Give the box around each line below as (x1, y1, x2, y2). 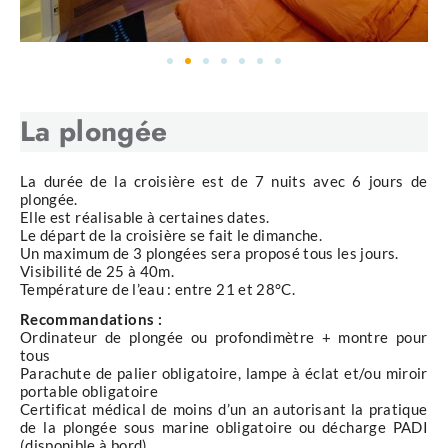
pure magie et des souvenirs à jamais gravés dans (20, 19, 409, 46)
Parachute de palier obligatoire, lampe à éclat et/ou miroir (20, 364, 428, 383)
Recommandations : (20, 310, 162, 329)
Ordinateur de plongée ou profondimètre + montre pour (20, 328, 428, 347)
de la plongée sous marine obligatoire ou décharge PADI (20, 418, 428, 437)
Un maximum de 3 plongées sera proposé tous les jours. (20, 244, 399, 263)
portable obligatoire (20, 382, 158, 401)
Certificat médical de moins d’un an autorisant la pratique (20, 400, 428, 419)
